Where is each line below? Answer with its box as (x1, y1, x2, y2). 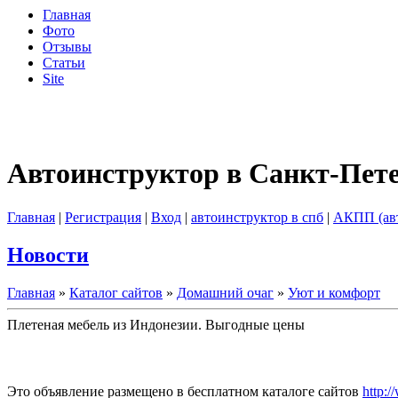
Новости (7, 243, 89, 267)
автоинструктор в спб (191, 209, 323, 225)
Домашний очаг (177, 284, 274, 300)
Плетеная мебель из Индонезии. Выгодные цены (7, 316, 305, 332)
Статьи (43, 55, 85, 70)
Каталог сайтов (69, 284, 163, 300)
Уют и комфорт (288, 284, 380, 300)
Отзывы (43, 39, 92, 54)
